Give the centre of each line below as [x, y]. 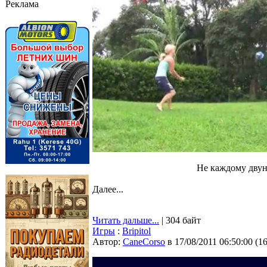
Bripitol [136, 231]
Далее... [108, 189]
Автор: [108, 242]
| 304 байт [180, 220]
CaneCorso [144, 242]
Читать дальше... [126, 220]
